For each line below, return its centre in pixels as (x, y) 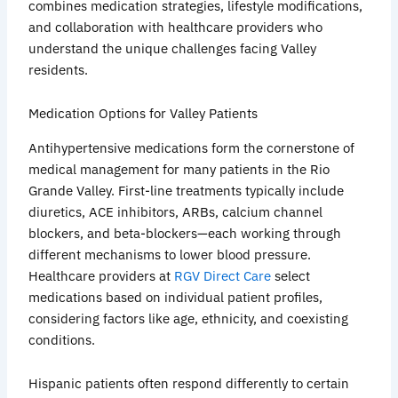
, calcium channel (269, 211)
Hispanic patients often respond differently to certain (189, 384)
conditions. (62, 339)
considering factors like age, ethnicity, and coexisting (189, 318)
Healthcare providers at (102, 275)
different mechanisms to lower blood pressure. (170, 254)
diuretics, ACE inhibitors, (106, 211)
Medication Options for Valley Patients (143, 114)
